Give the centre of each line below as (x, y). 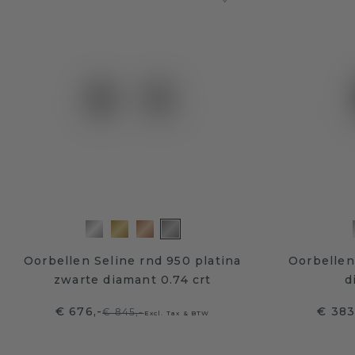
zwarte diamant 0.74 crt (132, 279)
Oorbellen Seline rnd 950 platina (133, 260)
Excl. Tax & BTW (177, 313)
